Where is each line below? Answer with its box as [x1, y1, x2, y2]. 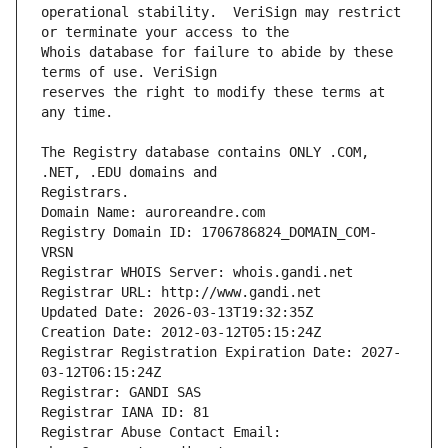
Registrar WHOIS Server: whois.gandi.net [41, 264, 353, 281]
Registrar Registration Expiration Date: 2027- [41, 344, 401, 361]
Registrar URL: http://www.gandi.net [41, 284, 321, 301]
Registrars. [41, 184, 129, 201]
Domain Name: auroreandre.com [41, 204, 265, 221]
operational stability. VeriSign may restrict [41, 4, 401, 21]
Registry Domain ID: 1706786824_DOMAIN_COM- [41, 224, 377, 241]
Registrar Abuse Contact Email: [41, 424, 281, 441]
